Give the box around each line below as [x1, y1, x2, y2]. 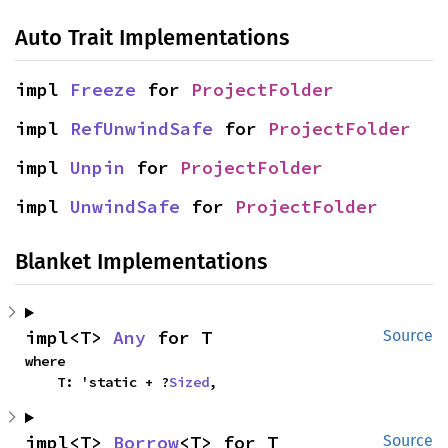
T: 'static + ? [57, 373, 169, 392]
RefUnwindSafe [70, 117, 213, 141]
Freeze [70, 78, 136, 102]
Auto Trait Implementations [15, 24, 289, 52]
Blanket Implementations [15, 248, 267, 276]
